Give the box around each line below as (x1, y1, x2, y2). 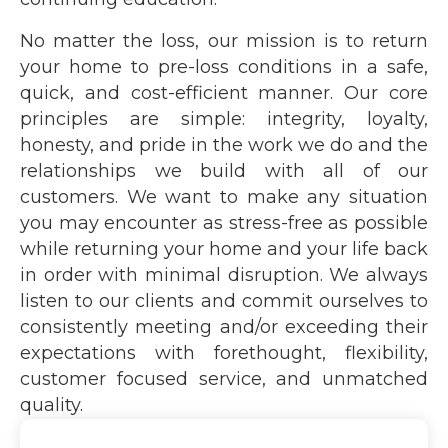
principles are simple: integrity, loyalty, (20, 108, 428, 130)
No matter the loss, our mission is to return (20, 30, 428, 52)
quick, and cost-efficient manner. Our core (20, 82, 428, 104)
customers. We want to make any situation (20, 186, 428, 208)
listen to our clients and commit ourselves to (20, 290, 428, 312)
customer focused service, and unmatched (20, 368, 428, 390)
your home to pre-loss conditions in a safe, (20, 56, 428, 78)
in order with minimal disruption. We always (20, 264, 428, 286)
